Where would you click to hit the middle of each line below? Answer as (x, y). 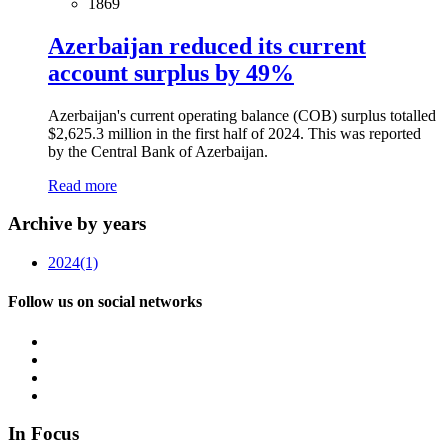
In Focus (43, 434)
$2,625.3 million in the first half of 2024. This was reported (234, 133)
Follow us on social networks (105, 302)
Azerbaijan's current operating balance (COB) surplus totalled (242, 115)
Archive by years (77, 224)
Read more (82, 185)
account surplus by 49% (171, 72)
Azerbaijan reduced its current (207, 45)
